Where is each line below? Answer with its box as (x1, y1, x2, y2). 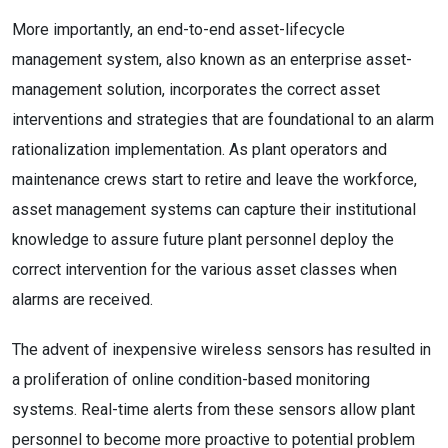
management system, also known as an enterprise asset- (12, 50, 412, 69)
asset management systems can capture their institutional (12, 200, 416, 219)
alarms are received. (12, 290, 153, 309)
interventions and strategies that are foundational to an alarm (12, 110, 434, 129)
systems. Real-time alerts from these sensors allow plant (12, 400, 415, 419)
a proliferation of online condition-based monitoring (12, 370, 370, 389)
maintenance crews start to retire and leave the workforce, (12, 170, 417, 189)
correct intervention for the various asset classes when (12, 260, 397, 279)
